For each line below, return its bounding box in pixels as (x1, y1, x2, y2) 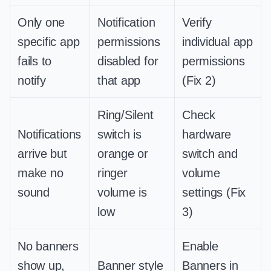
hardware (182, 127, 232, 141)
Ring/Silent (97, 108, 154, 122)
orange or (97, 146, 148, 160)
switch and (182, 146, 238, 160)
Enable (182, 239, 218, 253)
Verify (182, 15, 212, 29)
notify (18, 73, 46, 87)
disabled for (97, 54, 158, 68)
